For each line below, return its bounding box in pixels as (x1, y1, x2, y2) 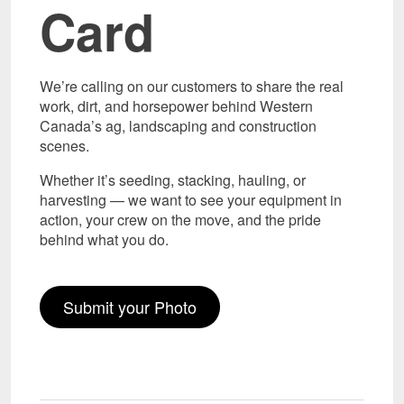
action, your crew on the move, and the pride (40, 209, 321, 231)
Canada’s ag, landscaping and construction (40, 115, 317, 137)
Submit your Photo (62, 295, 197, 319)
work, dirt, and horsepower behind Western (40, 96, 313, 117)
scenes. (40, 135, 93, 157)
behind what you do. (40, 229, 169, 251)
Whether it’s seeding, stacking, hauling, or (40, 170, 306, 191)
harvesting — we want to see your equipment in (40, 189, 342, 211)
